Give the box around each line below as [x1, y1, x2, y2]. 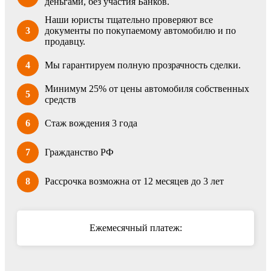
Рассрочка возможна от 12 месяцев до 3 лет [45, 175, 224, 186]
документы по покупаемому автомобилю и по [45, 25, 236, 36]
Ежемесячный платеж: [89, 222, 182, 233]
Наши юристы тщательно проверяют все [45, 14, 213, 25]
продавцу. [45, 36, 85, 47]
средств [45, 94, 76, 105]
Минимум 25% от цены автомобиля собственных [45, 83, 249, 94]
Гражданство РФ [45, 146, 114, 157]
